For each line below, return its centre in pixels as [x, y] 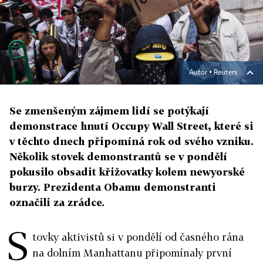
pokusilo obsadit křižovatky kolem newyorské [127, 172]
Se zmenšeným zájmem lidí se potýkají [109, 111]
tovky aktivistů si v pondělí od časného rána [138, 237]
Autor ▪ [201, 73]
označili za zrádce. [57, 202]
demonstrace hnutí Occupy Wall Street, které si [131, 126]
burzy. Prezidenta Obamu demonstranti [113, 187]
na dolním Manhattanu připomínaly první [132, 253]
